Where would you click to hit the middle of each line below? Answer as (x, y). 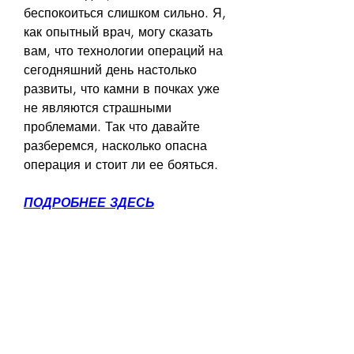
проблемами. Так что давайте (112, 126)
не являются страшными (98, 107)
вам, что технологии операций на (123, 51)
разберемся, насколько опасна (115, 145)
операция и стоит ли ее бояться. (121, 164)
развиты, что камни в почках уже (122, 88)
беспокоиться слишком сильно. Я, (125, 13)
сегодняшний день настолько (110, 70)
